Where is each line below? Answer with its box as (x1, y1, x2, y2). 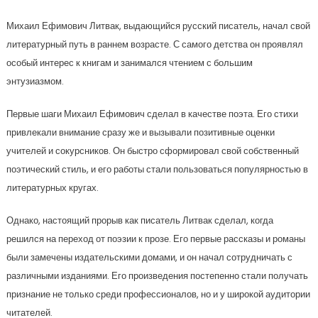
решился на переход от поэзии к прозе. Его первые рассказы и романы (6, 232, 305, 246)
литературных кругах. (6, 181, 99, 194)
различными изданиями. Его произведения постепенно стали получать (6, 269, 308, 283)
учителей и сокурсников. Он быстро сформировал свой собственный (6, 144, 299, 158)
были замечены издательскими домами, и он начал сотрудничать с (6, 251, 292, 264)
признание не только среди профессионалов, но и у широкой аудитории (6, 287, 310, 301)
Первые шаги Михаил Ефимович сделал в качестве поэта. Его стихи (6, 107, 298, 121)
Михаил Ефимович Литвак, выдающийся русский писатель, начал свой (6, 19, 310, 33)
